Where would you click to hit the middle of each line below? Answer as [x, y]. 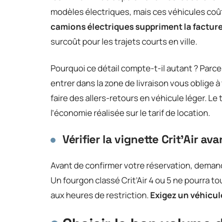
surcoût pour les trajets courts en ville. [124, 41]
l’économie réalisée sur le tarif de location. [130, 112]
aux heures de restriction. [100, 195]
